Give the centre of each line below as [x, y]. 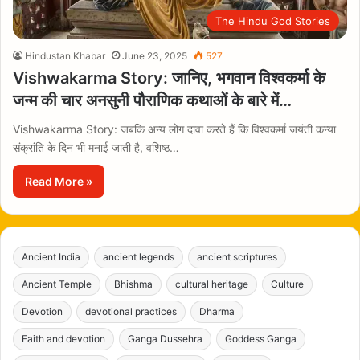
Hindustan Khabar [65, 56]
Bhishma [133, 284]
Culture [287, 284]
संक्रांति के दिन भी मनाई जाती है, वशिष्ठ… [96, 148]
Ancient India [51, 257]
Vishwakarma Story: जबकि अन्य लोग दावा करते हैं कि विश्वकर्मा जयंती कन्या [174, 129]
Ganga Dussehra [165, 339]
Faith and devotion [63, 339]
